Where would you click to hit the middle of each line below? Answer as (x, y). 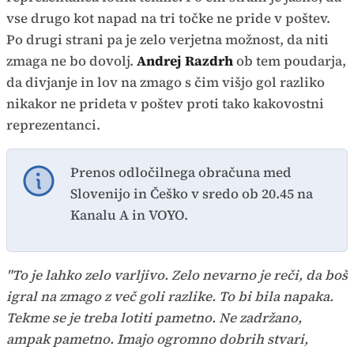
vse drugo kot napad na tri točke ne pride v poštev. (168, 18)
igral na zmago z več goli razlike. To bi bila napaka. (170, 296)
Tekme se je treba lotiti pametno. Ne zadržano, (154, 317)
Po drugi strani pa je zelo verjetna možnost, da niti (168, 39)
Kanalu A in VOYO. (129, 215)
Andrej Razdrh (185, 60)
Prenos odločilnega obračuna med (181, 172)
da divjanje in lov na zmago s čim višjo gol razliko (166, 82)
